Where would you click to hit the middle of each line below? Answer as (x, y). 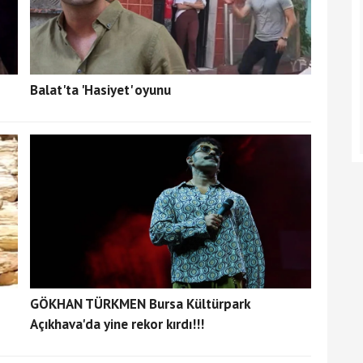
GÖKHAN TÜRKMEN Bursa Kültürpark (139, 303)
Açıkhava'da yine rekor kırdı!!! (117, 324)
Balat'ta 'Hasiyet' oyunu (100, 90)
